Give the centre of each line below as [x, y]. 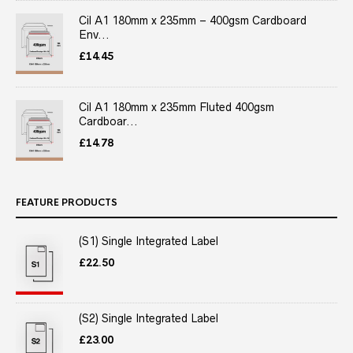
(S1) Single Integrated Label [149, 241]
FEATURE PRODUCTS [67, 202]
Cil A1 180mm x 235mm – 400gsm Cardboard [193, 21]
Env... [94, 35]
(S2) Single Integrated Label [149, 318]
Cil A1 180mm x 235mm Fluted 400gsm [176, 108]
